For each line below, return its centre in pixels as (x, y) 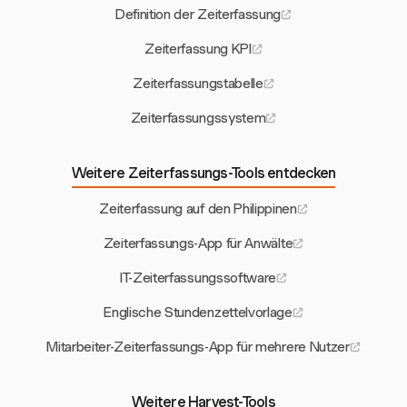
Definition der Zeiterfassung (198, 15)
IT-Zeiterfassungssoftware (198, 278)
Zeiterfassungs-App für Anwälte (198, 244)
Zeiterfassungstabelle (198, 84)
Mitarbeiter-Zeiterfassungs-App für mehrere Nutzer (198, 347)
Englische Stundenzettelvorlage (198, 313)
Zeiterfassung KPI (198, 50)
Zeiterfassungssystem (198, 119)
